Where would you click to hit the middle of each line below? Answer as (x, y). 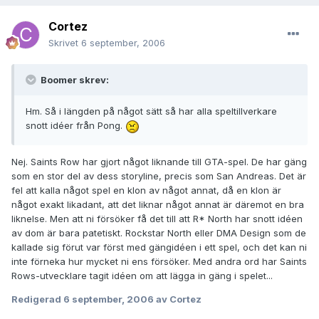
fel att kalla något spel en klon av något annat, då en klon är (146, 190)
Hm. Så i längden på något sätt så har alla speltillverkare (151, 111)
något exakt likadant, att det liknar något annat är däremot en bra (158, 204)
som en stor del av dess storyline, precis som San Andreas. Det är (159, 176)
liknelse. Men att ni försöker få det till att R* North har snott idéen (157, 218)
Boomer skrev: (74, 80)
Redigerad (37, 299)
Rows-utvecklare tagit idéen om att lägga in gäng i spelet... (142, 275)
